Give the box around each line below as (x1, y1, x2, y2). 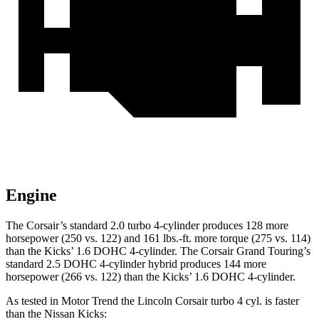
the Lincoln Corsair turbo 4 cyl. (118, 295, 265, 308)
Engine (6, 186, 57, 205)
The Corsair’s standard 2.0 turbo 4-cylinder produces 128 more (6, 219, 288, 232)
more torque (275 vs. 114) (192, 232, 310, 245)
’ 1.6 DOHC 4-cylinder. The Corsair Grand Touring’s (70, 245, 310, 258)
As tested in (6, 295, 61, 308)
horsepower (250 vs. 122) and (6, 232, 143, 245)
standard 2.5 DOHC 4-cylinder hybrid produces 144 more (6, 258, 266, 271)
